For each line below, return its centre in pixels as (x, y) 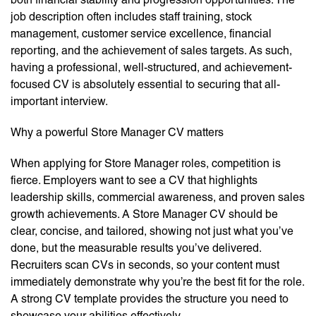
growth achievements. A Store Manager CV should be (144, 214)
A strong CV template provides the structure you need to (150, 299)
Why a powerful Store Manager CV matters (117, 133)
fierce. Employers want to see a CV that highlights (134, 181)
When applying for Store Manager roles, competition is (146, 164)
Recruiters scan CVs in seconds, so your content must (145, 265)
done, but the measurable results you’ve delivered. (136, 248)
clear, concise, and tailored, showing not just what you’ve (152, 231)
